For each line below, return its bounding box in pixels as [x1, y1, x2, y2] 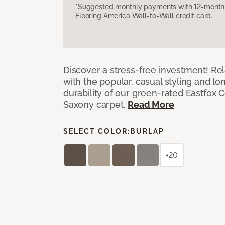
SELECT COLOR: [63, 127, 130, 135]
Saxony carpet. [63, 99, 128, 110]
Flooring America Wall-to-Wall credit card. [75, 11, 213, 20]
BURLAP [130, 127, 164, 135]
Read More [128, 99, 174, 110]
